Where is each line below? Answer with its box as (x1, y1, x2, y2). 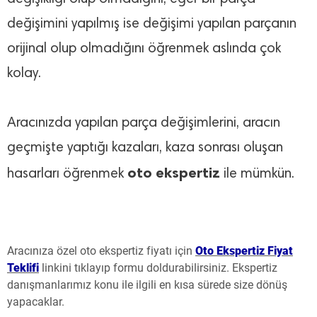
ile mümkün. (220, 167, 294, 182)
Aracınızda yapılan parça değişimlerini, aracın (7, 116, 280, 131)
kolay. (7, 67, 41, 81)
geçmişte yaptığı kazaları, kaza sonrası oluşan (7, 141, 283, 156)
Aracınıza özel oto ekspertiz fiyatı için (7, 244, 192, 258)
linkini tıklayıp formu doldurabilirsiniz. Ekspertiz (39, 261, 277, 275)
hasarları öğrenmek (7, 167, 127, 182)
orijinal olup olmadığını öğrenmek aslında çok (7, 42, 281, 57)
